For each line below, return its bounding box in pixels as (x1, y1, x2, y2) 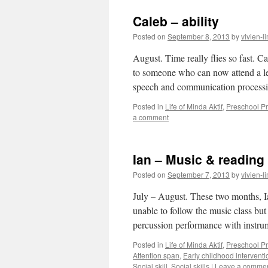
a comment (133, 112, 169, 122)
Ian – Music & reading (133, 150, 264, 168)
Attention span (133, 250, 179, 260)
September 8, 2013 (167, 31, 230, 41)
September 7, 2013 (167, 169, 230, 179)
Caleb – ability (133, 12, 219, 30)
